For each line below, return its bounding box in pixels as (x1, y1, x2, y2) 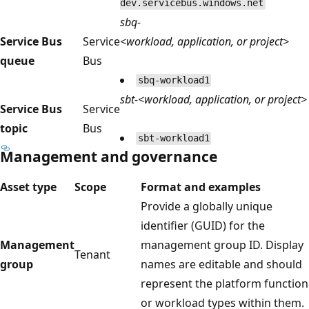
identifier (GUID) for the (141, 217, 265, 233)
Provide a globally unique (141, 198, 272, 214)
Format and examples (141, 179, 261, 195)
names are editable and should (141, 256, 302, 272)
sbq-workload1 (137, 74, 210, 86)
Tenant (74, 246, 110, 262)
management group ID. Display (141, 237, 303, 252)
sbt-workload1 (137, 132, 210, 144)
